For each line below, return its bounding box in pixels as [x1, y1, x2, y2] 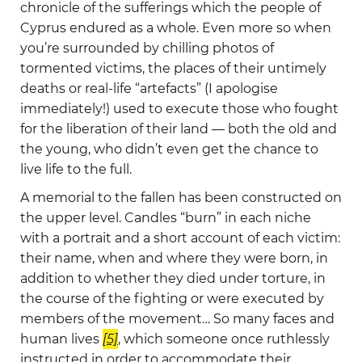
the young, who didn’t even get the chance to [20, 141, 318, 157]
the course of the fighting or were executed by [20, 290, 324, 306]
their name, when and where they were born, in [20, 250, 328, 266]
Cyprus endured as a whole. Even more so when [20, 19, 331, 36]
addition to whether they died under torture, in [20, 270, 326, 286]
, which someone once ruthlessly [118, 330, 330, 347]
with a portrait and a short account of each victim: [20, 229, 340, 246]
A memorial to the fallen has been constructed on [20, 189, 342, 205]
